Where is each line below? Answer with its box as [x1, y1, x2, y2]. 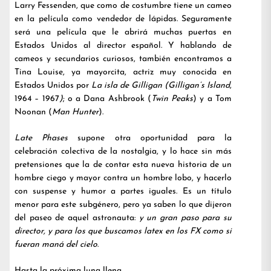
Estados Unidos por [15, 81, 91, 90]
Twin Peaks [151, 94, 194, 103]
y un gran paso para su [139, 214, 232, 223]
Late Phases [15, 134, 78, 143]
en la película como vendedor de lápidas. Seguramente [15, 15, 232, 24]
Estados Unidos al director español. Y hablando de [15, 41, 232, 50]
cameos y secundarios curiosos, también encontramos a [15, 54, 232, 64]
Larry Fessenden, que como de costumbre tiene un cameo [15, 1, 232, 10]
